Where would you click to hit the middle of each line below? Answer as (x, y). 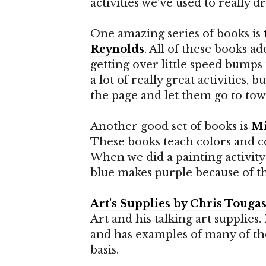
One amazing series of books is (177, 34)
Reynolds (117, 49)
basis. (106, 250)
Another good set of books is (171, 126)
